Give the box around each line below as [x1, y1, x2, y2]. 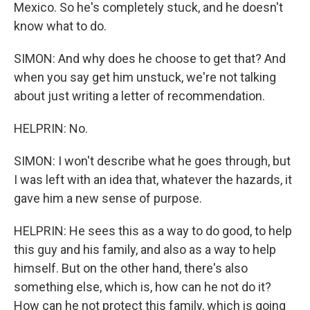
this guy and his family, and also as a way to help [14, 242, 276, 257]
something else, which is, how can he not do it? [14, 280, 271, 294]
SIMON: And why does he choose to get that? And [14, 51, 286, 66]
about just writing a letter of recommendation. [14, 89, 265, 103]
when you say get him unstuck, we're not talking [14, 70, 276, 84]
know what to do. [14, 19, 107, 33]
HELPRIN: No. [14, 121, 88, 136]
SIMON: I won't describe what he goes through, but [14, 154, 291, 168]
